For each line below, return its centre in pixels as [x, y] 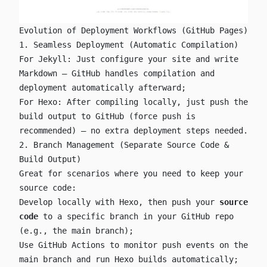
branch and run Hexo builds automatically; [138, 260]
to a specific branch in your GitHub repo [136, 217]
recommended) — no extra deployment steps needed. [133, 131]
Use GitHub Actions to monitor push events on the [133, 245]
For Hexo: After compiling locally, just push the [133, 102]
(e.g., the [45, 231]
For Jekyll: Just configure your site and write [129, 59]
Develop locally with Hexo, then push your [119, 202]
